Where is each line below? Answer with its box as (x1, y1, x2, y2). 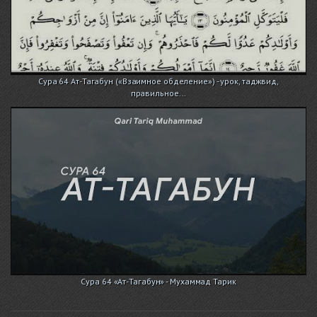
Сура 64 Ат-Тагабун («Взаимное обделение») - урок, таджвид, (38, 75, 279, 86)
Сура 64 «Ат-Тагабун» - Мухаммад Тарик (81, 276, 236, 287)
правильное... (130, 87, 187, 98)
